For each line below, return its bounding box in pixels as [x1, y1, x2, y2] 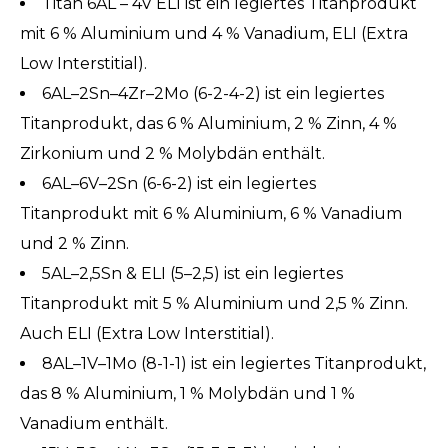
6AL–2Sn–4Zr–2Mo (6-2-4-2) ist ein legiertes [42, 84, 384, 104]
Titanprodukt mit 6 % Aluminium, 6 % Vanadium [20, 204, 402, 224]
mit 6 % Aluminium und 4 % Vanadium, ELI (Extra [20, 24, 408, 44]
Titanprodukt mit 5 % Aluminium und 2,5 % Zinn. [20, 294, 408, 314]
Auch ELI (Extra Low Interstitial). [20, 324, 274, 344]
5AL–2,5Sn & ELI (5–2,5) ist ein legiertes [42, 264, 343, 284]
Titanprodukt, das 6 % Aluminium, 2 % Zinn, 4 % [20, 114, 397, 134]
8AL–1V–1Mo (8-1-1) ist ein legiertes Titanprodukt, [42, 354, 426, 374]
